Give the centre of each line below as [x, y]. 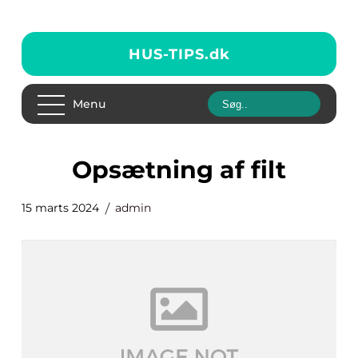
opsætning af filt [189, 170]
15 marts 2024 [60, 208]
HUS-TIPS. [169, 54]
